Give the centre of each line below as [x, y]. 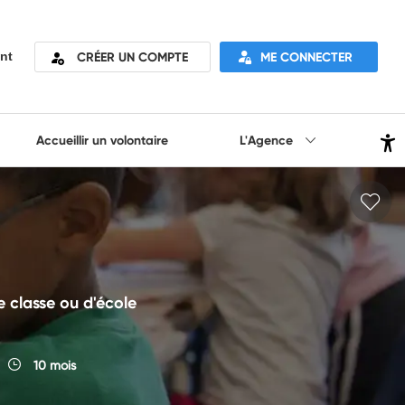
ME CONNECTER [306, 57]
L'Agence [268, 140]
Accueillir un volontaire [102, 140]
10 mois [52, 365]
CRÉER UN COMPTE [132, 57]
